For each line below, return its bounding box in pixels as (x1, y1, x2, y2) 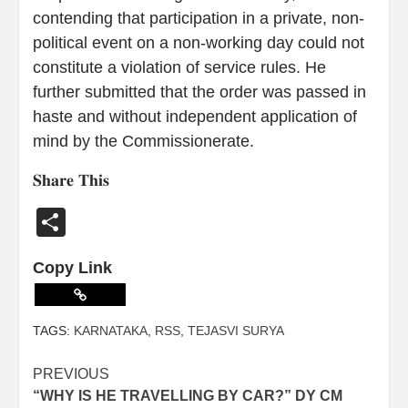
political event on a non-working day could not (33, 34, 364, 53)
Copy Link (33, 259, 112, 278)
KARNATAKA (74, 323, 148, 339)
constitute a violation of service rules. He (33, 58, 326, 77)
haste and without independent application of (33, 107, 357, 127)
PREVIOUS (33, 366, 109, 382)
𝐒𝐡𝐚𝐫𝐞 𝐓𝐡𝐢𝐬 (33, 171, 109, 190)
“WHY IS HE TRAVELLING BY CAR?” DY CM (33, 388, 342, 404)
